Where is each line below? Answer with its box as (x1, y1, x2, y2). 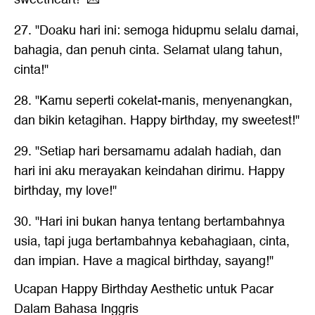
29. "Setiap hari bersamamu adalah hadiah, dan (14, 141, 281, 162)
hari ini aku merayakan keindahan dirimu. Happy (14, 160, 285, 181)
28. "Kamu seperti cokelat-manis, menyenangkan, (14, 90, 292, 111)
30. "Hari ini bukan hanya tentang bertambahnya (14, 211, 285, 232)
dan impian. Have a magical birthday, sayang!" (14, 250, 274, 271)
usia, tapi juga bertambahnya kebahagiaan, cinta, (14, 231, 290, 252)
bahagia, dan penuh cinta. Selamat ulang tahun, (14, 39, 283, 60)
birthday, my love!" (14, 180, 117, 201)
